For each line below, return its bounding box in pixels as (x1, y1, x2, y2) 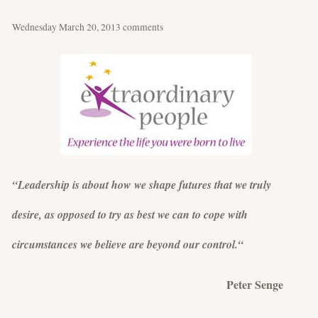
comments (123, 20, 163, 33)
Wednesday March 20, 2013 (12, 20, 123, 33)
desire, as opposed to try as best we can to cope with (12, 206, 248, 222)
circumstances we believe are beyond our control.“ (12, 236, 243, 252)
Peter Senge (12, 275, 283, 292)
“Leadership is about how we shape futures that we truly (12, 176, 271, 192)
